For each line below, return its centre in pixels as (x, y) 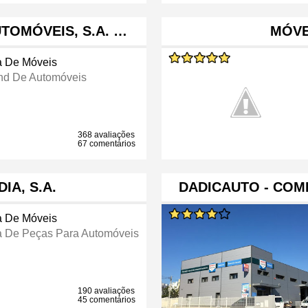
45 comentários (107, 300)
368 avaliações (107, 135)
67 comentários (107, 144)
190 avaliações (107, 291)
